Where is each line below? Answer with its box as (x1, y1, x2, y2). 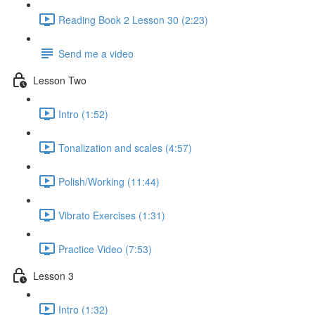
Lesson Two (33, 72, 86, 87)
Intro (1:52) (58, 106, 108, 121)
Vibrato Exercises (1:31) (58, 207, 165, 222)
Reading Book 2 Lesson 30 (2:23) (58, 12, 208, 27)
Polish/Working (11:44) (58, 174, 160, 188)
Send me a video (58, 46, 134, 60)
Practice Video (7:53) (58, 241, 152, 256)
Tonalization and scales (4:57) (58, 140, 192, 155)
